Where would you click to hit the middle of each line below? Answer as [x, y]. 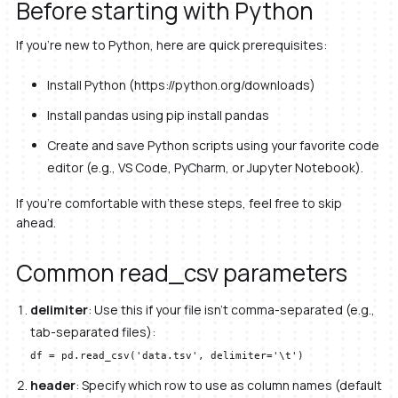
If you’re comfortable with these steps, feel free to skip [179, 203]
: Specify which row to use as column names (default [229, 386]
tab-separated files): [93, 331]
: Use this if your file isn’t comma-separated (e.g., [232, 309]
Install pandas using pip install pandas [158, 115]
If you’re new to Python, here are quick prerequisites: [171, 45]
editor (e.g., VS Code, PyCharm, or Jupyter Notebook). [205, 167]
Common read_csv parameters [181, 272]
